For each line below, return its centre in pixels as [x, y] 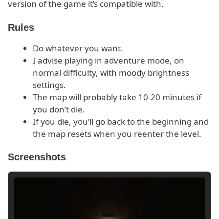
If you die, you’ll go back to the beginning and [121, 121]
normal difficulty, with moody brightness [111, 72]
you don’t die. [59, 109]
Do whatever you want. [78, 48]
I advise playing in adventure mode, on [109, 60]
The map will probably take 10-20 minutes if [117, 97]
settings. [49, 85]
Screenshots [37, 157]
